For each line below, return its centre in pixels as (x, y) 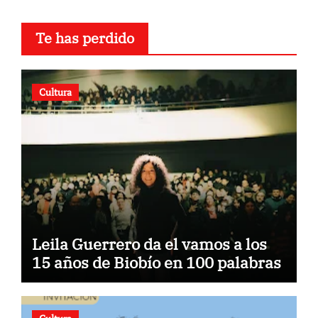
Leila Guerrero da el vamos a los (149, 243)
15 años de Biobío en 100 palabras (156, 262)
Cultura (55, 92)
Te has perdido (84, 38)
